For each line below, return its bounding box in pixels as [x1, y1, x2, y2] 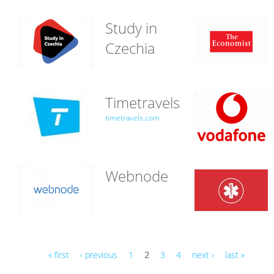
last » [224, 248, 245, 261]
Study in [105, 17, 157, 38]
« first [48, 248, 69, 261]
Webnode [105, 165, 168, 186]
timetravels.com [105, 112, 160, 123]
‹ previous [80, 248, 117, 261]
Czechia [105, 37, 155, 58]
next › [191, 248, 214, 261]
